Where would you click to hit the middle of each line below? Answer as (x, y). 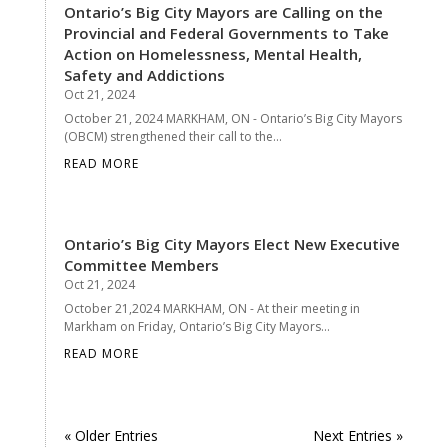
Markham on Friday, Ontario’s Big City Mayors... (196, 326)
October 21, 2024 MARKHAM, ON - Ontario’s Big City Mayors (232, 118)
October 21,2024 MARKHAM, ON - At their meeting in (211, 308)
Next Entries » (358, 435)
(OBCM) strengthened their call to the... (172, 136)
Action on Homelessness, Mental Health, (212, 53)
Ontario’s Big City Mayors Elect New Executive (231, 243)
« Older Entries (110, 435)
